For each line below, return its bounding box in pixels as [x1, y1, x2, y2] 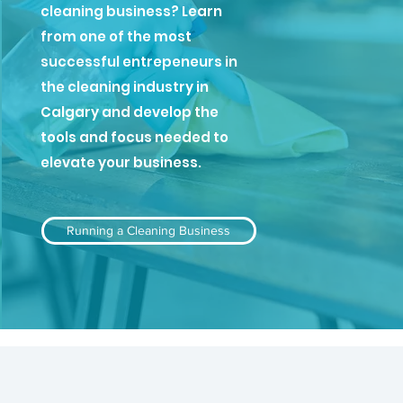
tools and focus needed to [40, 128, 228, 147]
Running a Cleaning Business [67, 223, 231, 237]
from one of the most [40, 27, 192, 46]
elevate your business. [40, 153, 204, 172]
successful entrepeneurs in [40, 52, 237, 71]
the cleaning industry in [40, 77, 209, 96]
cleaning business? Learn [40, 2, 222, 21]
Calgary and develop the [40, 103, 219, 121]
